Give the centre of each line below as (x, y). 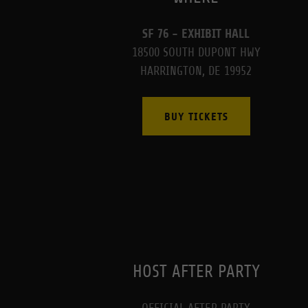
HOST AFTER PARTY (196, 272)
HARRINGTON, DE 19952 (196, 71)
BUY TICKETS (196, 116)
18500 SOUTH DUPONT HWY (196, 52)
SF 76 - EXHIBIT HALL (196, 34)
